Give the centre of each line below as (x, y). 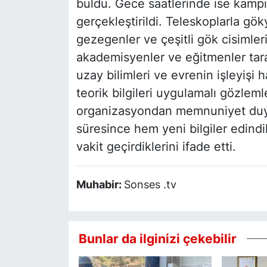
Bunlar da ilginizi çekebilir (157, 238)
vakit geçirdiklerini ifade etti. (156, 147)
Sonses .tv (150, 185)
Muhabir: (100, 185)
